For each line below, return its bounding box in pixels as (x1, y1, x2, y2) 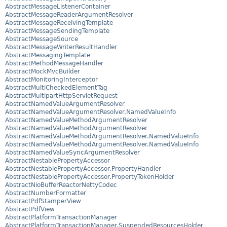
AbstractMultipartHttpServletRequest (5, 92, 118, 100)
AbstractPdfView (5, 206, 55, 213)
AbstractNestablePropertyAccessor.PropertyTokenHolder (5, 173, 174, 181)
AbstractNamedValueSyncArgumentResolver (5, 149, 140, 157)
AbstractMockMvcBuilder (5, 68, 80, 75)
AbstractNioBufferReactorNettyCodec (5, 181, 117, 189)
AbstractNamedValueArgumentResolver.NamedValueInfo (5, 108, 176, 116)
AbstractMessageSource (5, 35, 78, 43)
